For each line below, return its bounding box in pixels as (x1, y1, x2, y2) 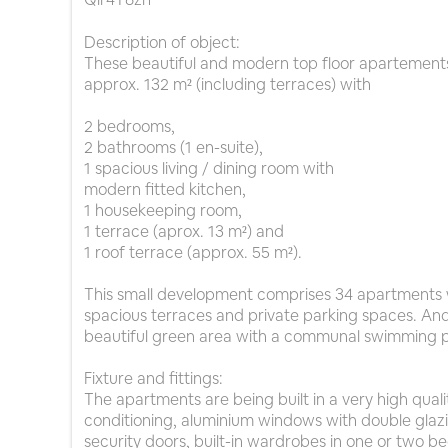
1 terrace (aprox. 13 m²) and (84, 221, 284, 243)
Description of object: (84, 32, 240, 54)
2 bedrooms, (84, 116, 175, 138)
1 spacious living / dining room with (84, 158, 334, 180)
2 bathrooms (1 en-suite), (84, 137, 263, 159)
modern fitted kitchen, (84, 179, 246, 201)
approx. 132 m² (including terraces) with (84, 74, 371, 96)
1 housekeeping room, (84, 200, 242, 222)
